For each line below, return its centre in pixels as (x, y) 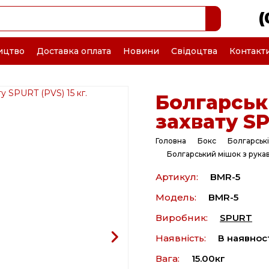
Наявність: (181, 238)
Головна (171, 141)
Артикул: (177, 177)
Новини (141, 51)
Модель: (176, 197)
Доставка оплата (74, 51)
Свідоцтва (194, 51)
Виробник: (182, 218)
